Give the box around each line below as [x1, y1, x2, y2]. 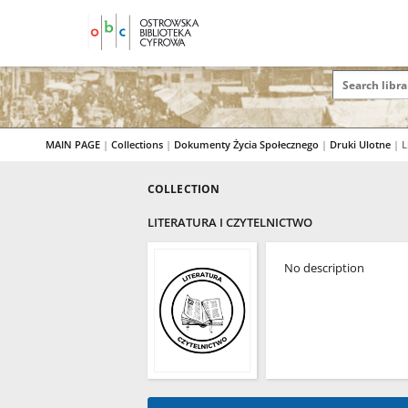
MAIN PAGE [46, 138, 100, 151]
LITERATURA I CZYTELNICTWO [148, 215, 312, 230]
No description [284, 260, 364, 276]
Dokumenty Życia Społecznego [174, 138, 321, 151]
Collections [111, 138, 166, 151]
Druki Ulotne [330, 138, 393, 151]
